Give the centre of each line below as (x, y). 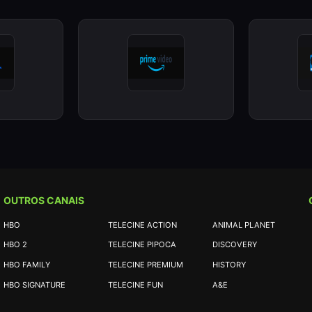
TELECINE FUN (135, 284)
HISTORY (229, 264)
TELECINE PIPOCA (142, 245)
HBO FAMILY (26, 264)
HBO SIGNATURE (34, 284)
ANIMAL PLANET (243, 225)
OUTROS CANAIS (44, 200)
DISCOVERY (234, 245)
